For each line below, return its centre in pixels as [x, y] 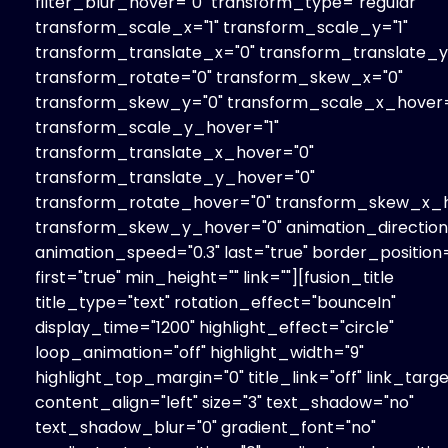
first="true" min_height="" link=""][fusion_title [214, 277]
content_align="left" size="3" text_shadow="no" [224, 402]
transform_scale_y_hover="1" [157, 127]
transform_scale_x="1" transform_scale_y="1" [221, 27]
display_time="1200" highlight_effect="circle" [214, 327]
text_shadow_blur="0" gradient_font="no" [205, 427]
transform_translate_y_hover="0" [175, 177]
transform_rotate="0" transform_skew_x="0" [219, 77]
